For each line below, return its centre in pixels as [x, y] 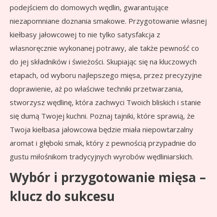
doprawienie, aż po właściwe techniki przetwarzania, [96, 89]
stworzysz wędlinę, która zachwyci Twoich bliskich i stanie [105, 102]
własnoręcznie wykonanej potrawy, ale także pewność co [104, 48]
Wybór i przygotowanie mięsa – [108, 178]
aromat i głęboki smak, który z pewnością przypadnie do [103, 143]
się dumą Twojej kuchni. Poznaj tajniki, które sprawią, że [102, 116]
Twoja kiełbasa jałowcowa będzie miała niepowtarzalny [101, 130]
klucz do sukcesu [62, 196]
